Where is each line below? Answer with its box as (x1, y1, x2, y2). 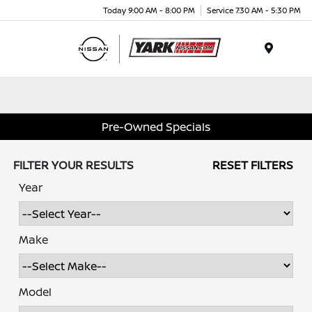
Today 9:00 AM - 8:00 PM (103, 4, 195, 15)
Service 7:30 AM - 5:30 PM (207, 4, 301, 15)
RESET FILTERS (212, 157, 293, 173)
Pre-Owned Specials (102, 118, 210, 134)
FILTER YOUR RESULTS (13, 157, 134, 173)
